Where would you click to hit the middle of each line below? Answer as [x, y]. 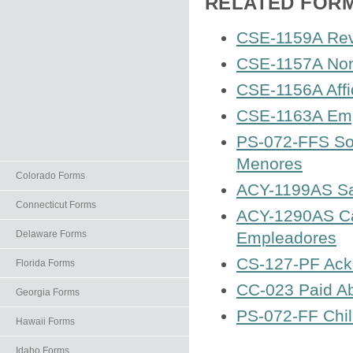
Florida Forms [45, 263]
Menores [269, 164]
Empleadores [286, 238]
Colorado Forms [50, 176]
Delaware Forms [51, 234]
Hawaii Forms [45, 321]
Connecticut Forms [56, 205]
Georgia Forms [48, 292]
